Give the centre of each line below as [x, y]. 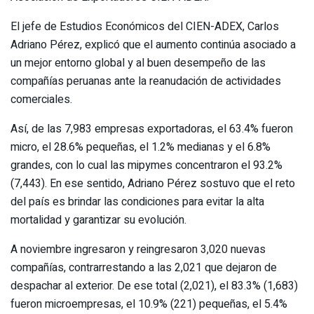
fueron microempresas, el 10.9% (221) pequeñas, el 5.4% [149, 304]
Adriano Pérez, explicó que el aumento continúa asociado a [153, 45]
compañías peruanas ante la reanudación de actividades [146, 81]
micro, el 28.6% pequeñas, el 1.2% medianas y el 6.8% [141, 147]
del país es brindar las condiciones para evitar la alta [137, 202]
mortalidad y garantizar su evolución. [98, 220]
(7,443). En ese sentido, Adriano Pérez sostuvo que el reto [153, 183]
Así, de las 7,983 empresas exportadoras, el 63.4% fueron [152, 129]
